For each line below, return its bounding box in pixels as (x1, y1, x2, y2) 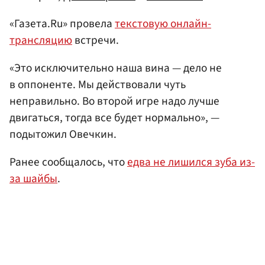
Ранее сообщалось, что (9, 154, 127, 171)
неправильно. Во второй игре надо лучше (9, 92, 219, 109)
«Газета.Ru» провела (9, 15, 115, 32)
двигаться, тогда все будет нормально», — (9, 109, 219, 126)
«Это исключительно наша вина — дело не (9, 59, 222, 76)
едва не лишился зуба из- (127, 154, 255, 171)
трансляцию (9, 31, 72, 49)
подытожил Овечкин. (9, 125, 117, 143)
